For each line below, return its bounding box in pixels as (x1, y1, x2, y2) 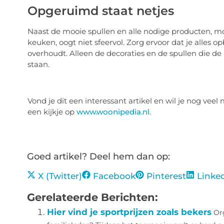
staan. (27, 59, 49, 69)
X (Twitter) (37, 171, 82, 181)
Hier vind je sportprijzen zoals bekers (46, 207, 211, 217)
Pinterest (146, 171, 186, 181)
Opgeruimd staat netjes (27, 3, 174, 18)
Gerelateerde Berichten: (26, 190, 158, 204)
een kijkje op (27, 107, 76, 117)
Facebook (92, 171, 135, 181)
